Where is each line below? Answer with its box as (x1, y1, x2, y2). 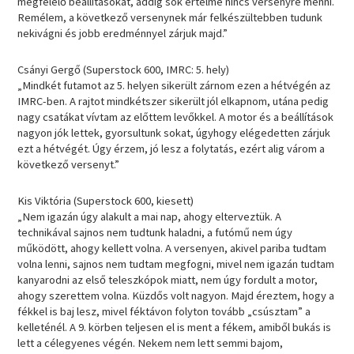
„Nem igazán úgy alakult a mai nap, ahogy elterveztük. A (17, 209, 282, 224)
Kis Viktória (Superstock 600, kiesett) (17, 193, 194, 208)
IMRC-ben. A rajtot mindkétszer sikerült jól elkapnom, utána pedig (17, 94, 330, 108)
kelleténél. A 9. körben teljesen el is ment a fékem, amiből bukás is (17, 319, 332, 334)
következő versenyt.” (17, 157, 120, 171)
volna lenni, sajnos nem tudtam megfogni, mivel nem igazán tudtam (17, 256, 335, 271)
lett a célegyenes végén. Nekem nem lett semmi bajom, (17, 335, 284, 350)
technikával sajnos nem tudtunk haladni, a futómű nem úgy (17, 224, 293, 239)
